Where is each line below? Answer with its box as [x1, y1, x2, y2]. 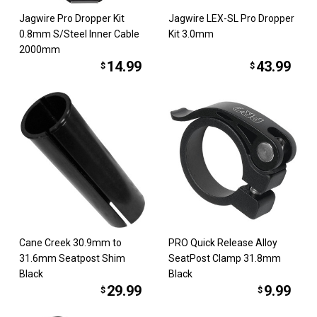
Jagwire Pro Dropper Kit [19, 12, 125, 24]
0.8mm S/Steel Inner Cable [19, 28, 140, 40]
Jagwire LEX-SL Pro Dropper [168, 12, 294, 24]
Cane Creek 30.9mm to [19, 237, 122, 249]
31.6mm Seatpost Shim [19, 253, 126, 265]
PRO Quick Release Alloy [168, 237, 277, 249]
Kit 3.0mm [168, 28, 214, 40]
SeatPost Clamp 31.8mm [168, 253, 281, 265]
